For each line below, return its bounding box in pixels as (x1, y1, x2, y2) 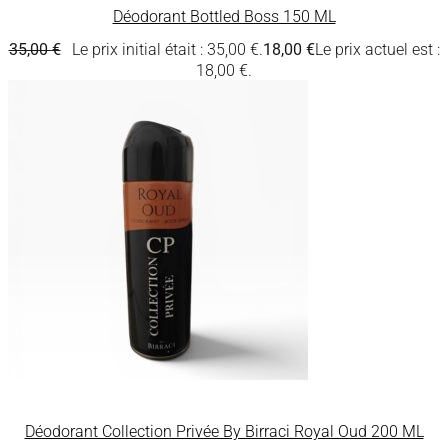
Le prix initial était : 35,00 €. (71, 40, 263, 60)
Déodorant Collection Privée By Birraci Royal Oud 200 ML (24, 422, 424, 442)
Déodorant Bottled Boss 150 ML (112, 7, 336, 27)
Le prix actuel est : (314, 40, 440, 60)
